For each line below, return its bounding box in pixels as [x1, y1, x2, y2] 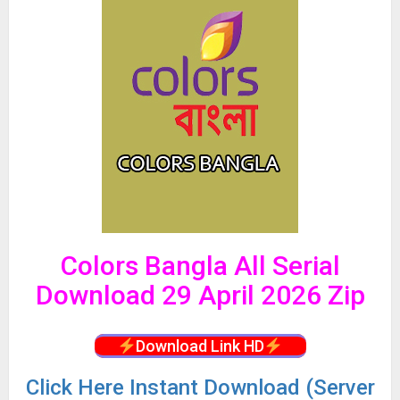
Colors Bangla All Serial [60, 250, 340, 282]
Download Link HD [136, 337, 264, 356]
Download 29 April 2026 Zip [35, 279, 365, 312]
